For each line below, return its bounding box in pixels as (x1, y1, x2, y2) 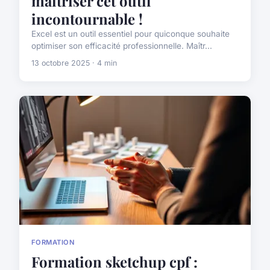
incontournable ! (31, 9, 143, 29)
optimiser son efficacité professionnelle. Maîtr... (31, 41, 212, 51)
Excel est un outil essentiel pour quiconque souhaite (31, 29, 230, 39)
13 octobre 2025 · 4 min (31, 58, 117, 68)
